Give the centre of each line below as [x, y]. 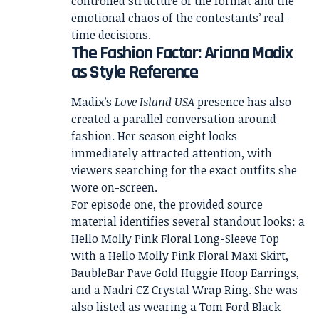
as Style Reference [135, 72]
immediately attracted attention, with [172, 153]
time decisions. [111, 35]
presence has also [243, 102]
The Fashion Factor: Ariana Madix [182, 53]
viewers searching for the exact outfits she [184, 171]
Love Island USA [155, 102]
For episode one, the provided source [167, 205]
